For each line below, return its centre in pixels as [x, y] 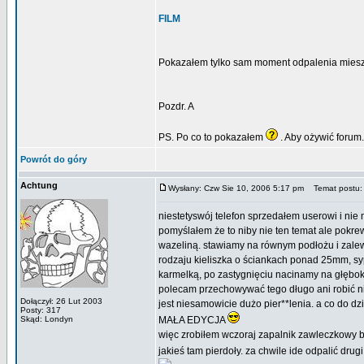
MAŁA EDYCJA [193, 320]
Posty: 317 [41, 310]
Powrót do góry [54, 159]
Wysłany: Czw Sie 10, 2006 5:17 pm [236, 188]
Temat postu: [334, 188]
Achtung [39, 185]
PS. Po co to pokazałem [212, 137]
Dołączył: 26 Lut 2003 [61, 301]
